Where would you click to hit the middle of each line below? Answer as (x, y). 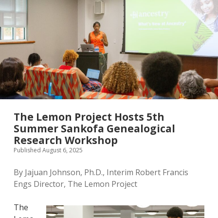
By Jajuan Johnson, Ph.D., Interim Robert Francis (101, 173)
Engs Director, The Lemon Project (75, 184)
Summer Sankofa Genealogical (94, 129)
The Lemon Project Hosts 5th (89, 117)
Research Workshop (67, 140)
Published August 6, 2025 (48, 150)
